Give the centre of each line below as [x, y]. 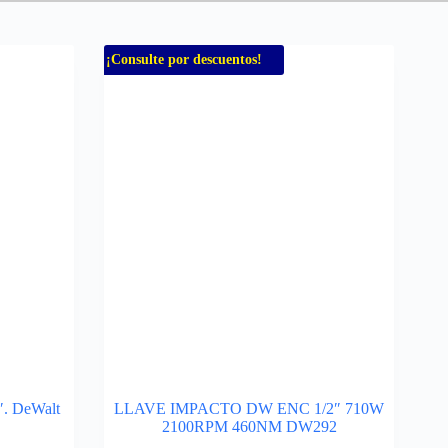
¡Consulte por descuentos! [184, 59]
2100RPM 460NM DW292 [249, 426]
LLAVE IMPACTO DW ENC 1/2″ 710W [249, 408]
